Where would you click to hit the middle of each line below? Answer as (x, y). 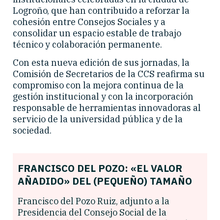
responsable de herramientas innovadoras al (107, 108)
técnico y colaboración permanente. (87, 44)
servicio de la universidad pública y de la (98, 119)
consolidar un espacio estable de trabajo (97, 33)
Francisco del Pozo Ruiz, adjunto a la (94, 201)
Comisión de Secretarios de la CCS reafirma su (109, 74)
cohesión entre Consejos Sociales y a (89, 22)
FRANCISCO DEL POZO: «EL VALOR (100, 168)
